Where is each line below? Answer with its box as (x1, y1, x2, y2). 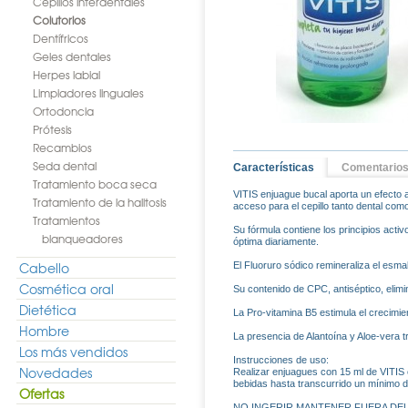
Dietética (19, 301, 76, 319)
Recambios (33, 139, 92, 156)
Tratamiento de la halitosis (33, 194, 167, 210)
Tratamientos (33, 212, 100, 229)
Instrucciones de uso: (233, 354, 329, 365)
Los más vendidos (19, 342, 127, 361)
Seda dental (33, 158, 97, 174)
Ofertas (19, 384, 64, 403)
